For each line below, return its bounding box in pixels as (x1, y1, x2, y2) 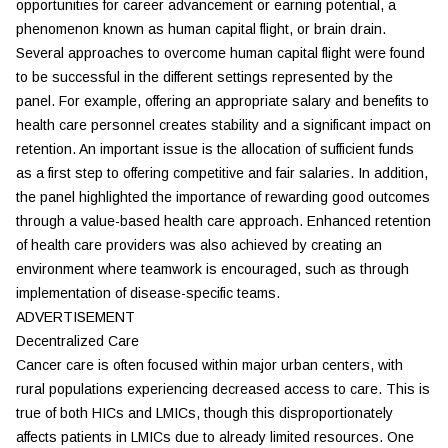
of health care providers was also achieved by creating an (16, 237, 382, 253)
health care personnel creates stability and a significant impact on (16, 117, 431, 133)
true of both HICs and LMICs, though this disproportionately (16, 405, 393, 421)
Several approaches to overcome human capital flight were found (16, 45, 425, 61)
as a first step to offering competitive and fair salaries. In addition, (16, 165, 428, 181)
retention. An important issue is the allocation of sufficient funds (16, 141, 414, 157)
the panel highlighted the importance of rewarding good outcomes (16, 189, 430, 205)
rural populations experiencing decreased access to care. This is (16, 381, 430, 397)
